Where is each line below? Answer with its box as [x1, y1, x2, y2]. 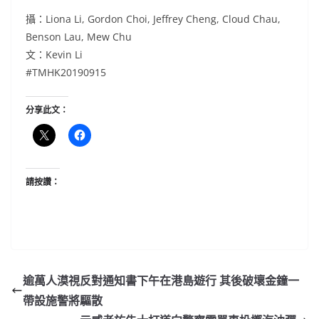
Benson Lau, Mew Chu [26, 29, 132, 43]
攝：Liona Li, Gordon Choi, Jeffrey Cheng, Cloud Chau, [26, 11, 281, 26]
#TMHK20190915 [26, 65, 106, 79]
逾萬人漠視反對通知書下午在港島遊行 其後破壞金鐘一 [23, 272, 299, 288]
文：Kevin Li [26, 47, 83, 61]
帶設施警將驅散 [23, 292, 103, 308]
